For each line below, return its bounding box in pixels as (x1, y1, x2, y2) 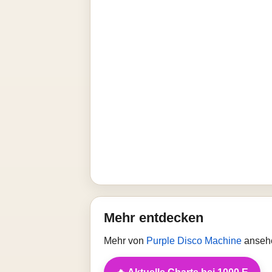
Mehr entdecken (104, 210, 203, 225)
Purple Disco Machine (146, 236, 244, 246)
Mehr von (104, 236, 146, 246)
